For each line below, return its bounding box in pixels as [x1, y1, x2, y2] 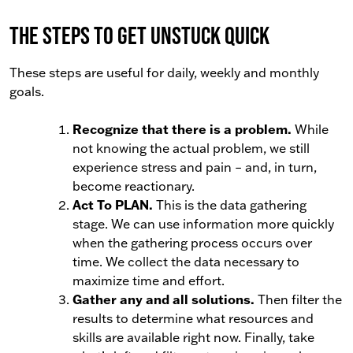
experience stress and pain [72, 159, 235, 175]
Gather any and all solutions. [72, 291, 255, 307]
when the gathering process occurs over [72, 235, 312, 251]
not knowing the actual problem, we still [72, 140, 310, 156]
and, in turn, [245, 159, 317, 175]
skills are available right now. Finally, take [72, 329, 314, 345]
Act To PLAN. [72, 196, 156, 213]
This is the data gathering [156, 197, 307, 213]
